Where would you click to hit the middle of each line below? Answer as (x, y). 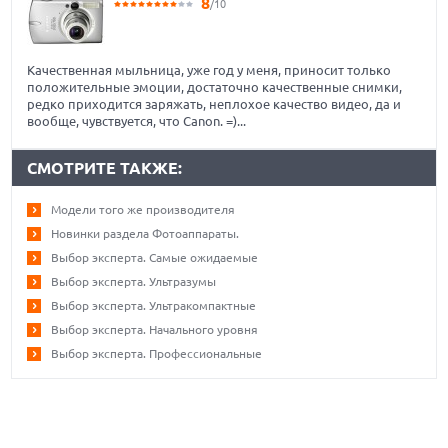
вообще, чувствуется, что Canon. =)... (137, 120)
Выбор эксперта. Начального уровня (155, 329)
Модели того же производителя (143, 209)
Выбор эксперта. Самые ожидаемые (155, 257)
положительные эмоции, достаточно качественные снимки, (215, 86)
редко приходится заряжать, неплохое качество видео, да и (214, 103)
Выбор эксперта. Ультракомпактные (154, 305)
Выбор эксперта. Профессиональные (157, 353)
